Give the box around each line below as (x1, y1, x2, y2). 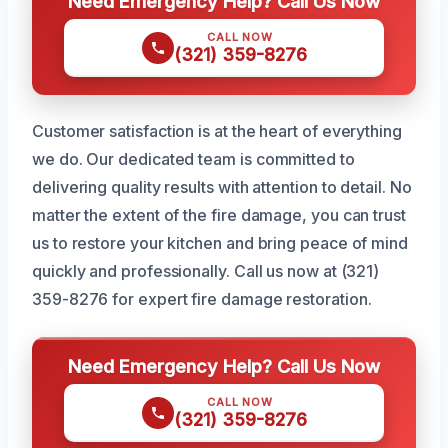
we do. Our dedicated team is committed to (32, 149, 355, 170)
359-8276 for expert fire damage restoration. (32, 289, 372, 310)
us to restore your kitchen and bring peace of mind (32, 233, 409, 254)
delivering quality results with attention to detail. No (32, 177, 412, 198)
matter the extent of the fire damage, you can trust (32, 205, 406, 226)
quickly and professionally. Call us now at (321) (32, 261, 380, 282)
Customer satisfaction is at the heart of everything (32, 121, 402, 142)
